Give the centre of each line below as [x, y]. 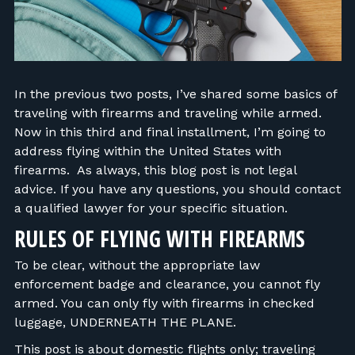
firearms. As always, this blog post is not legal [155, 170]
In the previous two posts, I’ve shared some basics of [175, 94]
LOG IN [50, 53]
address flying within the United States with [147, 151]
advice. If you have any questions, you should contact [177, 189]
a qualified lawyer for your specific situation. [153, 208]
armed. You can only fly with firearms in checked [164, 303]
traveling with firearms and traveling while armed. [168, 113]
